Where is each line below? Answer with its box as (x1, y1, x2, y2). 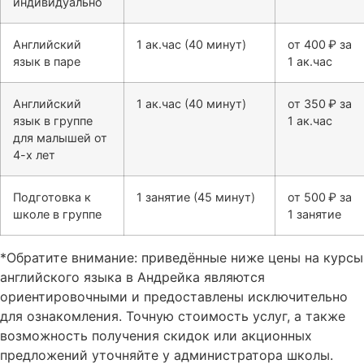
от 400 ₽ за (288, 37, 352, 51)
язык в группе (13, 114, 93, 128)
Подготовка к (13, 190, 91, 204)
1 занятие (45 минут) (136, 190, 255, 204)
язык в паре (13, 54, 80, 68)
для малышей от (13, 131, 107, 145)
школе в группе (13, 207, 102, 221)
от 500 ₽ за (288, 190, 352, 204)
